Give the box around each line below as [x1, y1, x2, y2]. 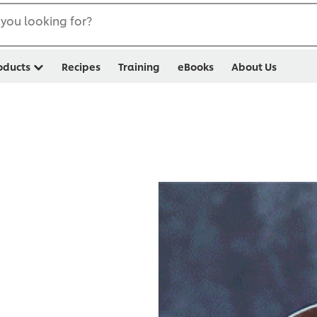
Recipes [62, 59, 100, 73]
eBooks [178, 59, 214, 73]
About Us [231, 59, 277, 73]
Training [118, 59, 160, 73]
